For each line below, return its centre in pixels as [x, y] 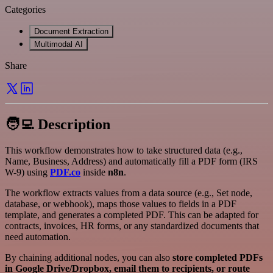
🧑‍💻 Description [58, 124]
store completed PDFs [218, 257]
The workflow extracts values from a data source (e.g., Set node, [129, 193]
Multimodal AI [58, 44]
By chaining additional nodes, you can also [89, 257]
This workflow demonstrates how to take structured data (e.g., [124, 150]
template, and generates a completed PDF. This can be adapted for [132, 214]
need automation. [38, 236]
